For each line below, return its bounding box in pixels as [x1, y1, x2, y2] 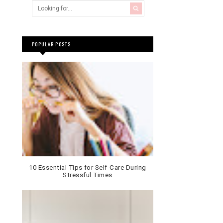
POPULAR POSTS [32, 40, 71, 48]
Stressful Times [63, 171, 112, 179]
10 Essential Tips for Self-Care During [29, 164, 146, 172]
